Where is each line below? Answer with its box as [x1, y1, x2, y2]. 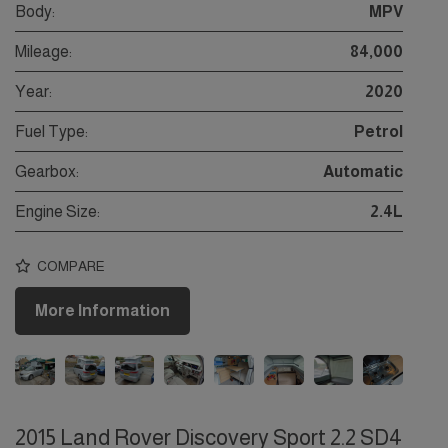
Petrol [354, 123, 403, 141]
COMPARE [34, 258, 105, 275]
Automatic [323, 163, 403, 181]
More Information [35, 302, 170, 320]
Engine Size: [15, 203, 100, 221]
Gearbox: [15, 163, 79, 181]
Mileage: [15, 43, 72, 61]
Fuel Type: [15, 123, 88, 141]
